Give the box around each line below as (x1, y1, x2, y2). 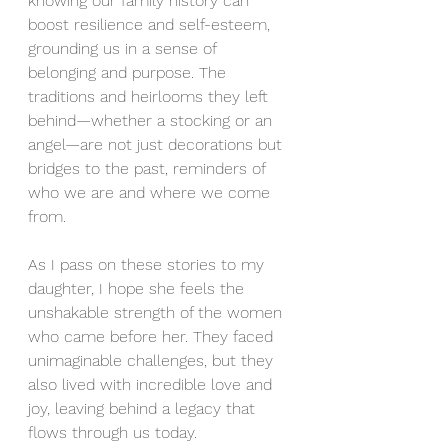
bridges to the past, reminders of (28, 159, 270, 178)
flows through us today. (28, 423, 197, 442)
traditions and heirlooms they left (28, 87, 273, 106)
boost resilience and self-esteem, (28, 15, 275, 34)
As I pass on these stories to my (28, 255, 269, 274)
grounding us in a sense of (28, 39, 221, 58)
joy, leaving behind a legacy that (28, 399, 260, 418)
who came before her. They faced (28, 327, 278, 346)
